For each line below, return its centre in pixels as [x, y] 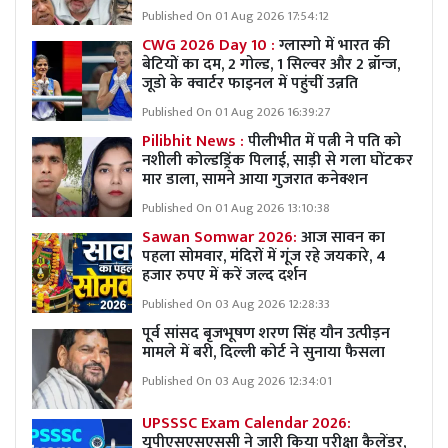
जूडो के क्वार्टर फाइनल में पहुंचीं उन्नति [252, 84]
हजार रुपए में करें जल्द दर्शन [224, 276]
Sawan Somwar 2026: [221, 238]
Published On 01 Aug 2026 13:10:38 [236, 209]
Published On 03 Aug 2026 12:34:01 [237, 382]
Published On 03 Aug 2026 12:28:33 [236, 305]
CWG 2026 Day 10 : [210, 46]
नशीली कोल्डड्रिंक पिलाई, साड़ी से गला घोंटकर [277, 161]
